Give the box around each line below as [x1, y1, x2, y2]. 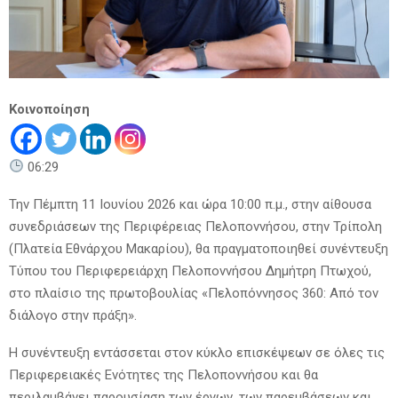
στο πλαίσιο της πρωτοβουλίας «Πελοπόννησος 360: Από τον [9, 284, 378, 301]
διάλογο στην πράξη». [9, 306, 137, 323]
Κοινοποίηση [9, 100, 90, 117]
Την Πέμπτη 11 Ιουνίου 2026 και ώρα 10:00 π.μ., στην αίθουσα [9, 195, 371, 212]
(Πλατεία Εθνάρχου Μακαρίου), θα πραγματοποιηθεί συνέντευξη [9, 240, 388, 257]
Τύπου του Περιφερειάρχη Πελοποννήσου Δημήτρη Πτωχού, [9, 262, 371, 279]
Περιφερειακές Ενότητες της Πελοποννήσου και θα [9, 366, 318, 383]
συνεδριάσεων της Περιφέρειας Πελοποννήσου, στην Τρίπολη [9, 218, 382, 235]
